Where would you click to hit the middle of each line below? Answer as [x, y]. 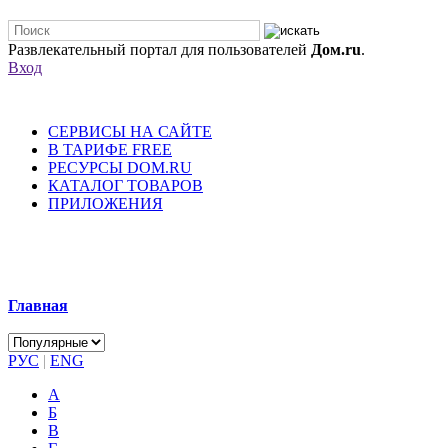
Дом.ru [336, 49]
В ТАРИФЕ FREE [110, 149]
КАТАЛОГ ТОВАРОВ [125, 185]
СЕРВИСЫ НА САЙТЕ [130, 131]
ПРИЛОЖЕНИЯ [105, 203]
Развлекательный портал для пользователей [159, 49]
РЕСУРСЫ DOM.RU [120, 167]
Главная [38, 305]
